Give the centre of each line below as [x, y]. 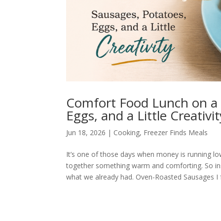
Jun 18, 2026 [86, 133]
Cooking [127, 133]
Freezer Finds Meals [176, 133]
